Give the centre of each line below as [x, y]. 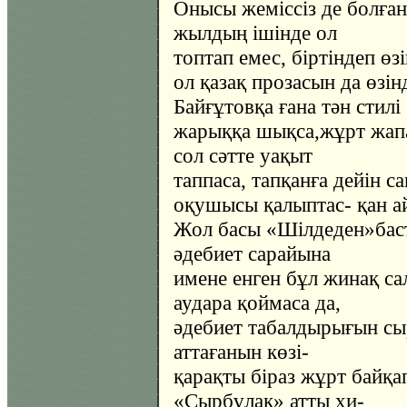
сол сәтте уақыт [243, 155]
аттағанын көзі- [241, 352]
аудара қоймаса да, [257, 303]
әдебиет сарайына [252, 253]
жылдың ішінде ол [255, 33]
